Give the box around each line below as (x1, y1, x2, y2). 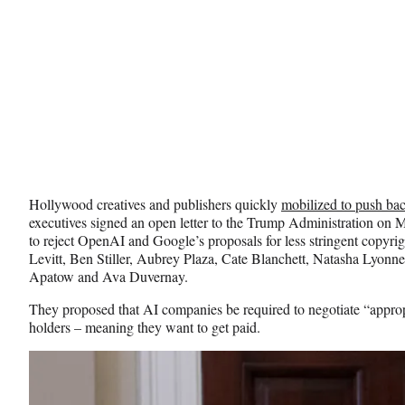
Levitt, (29, 248, 66, 268)
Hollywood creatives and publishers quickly (29, 193, 281, 213)
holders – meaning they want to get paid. (29, 316, 260, 336)
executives (29, 212, 87, 231)
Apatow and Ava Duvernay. (29, 266, 188, 286)
